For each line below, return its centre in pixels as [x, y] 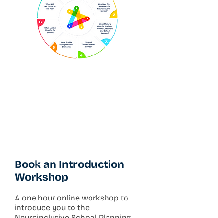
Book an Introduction [69, 164]
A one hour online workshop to [72, 198]
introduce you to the [52, 207]
